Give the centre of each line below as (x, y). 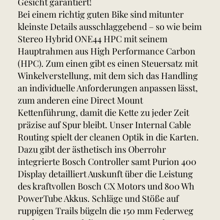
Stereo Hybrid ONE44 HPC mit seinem (93, 39)
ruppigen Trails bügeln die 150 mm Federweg (106, 211)
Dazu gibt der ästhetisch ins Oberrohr (92, 150)
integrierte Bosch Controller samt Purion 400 (107, 162)
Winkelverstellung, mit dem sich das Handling (108, 76)
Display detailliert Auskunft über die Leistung (105, 174)
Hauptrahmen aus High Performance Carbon (107, 51)
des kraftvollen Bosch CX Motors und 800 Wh (106, 186)
